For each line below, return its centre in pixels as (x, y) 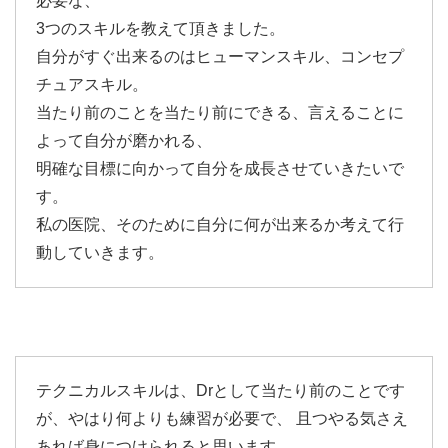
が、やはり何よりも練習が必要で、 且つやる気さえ (222, 418)
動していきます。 (100, 252)
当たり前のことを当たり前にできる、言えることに (220, 112)
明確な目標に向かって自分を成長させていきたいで (220, 168)
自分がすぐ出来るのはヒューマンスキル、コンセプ (220, 56)
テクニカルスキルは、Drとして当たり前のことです (220, 390)
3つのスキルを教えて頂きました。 (160, 28)
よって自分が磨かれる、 (124, 140)
